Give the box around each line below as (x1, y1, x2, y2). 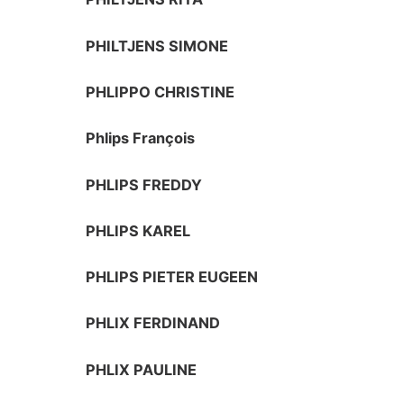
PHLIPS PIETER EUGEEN (86, 268, 259, 287)
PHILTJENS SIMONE (86, 36, 229, 55)
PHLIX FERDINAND (86, 314, 221, 333)
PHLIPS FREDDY (86, 175, 203, 194)
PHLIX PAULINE (86, 360, 197, 379)
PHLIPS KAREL (86, 221, 191, 240)
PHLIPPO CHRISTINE (86, 83, 235, 102)
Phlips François (86, 129, 196, 148)
